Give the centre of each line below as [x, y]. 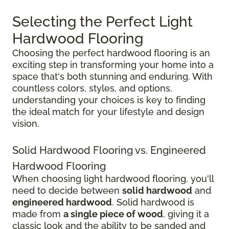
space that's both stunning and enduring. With [112, 76]
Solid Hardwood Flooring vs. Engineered [109, 150]
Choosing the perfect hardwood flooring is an [111, 53]
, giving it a [186, 214]
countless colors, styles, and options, [92, 88]
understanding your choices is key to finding [109, 100]
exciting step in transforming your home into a [113, 64]
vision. [26, 123]
